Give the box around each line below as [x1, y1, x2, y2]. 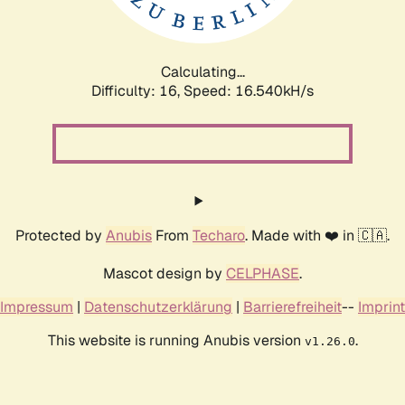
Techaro [193, 225, 245, 245]
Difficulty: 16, [91, 80, 184, 100]
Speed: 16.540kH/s [184, 80, 314, 100]
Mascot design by [103, 263, 226, 283]
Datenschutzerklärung [84, 297, 232, 316]
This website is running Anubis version [47, 330, 305, 350]
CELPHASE [226, 263, 299, 283]
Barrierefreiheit [243, 297, 342, 316]
